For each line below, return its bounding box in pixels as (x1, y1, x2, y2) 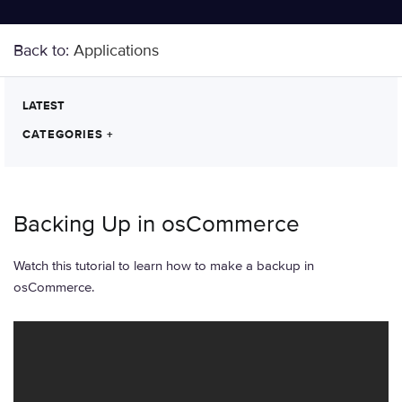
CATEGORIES (22, 127, 107, 142)
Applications (74, 40, 159, 60)
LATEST (22, 99, 65, 113)
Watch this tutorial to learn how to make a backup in (13, 258, 314, 274)
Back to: (13, 40, 74, 60)
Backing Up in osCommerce (13, 210, 300, 239)
